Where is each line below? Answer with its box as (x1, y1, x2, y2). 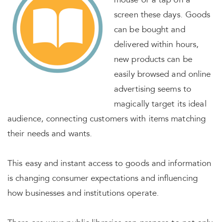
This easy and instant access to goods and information (7, 160, 212, 168)
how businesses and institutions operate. (7, 190, 160, 198)
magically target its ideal (114, 101, 207, 109)
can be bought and (114, 26, 185, 35)
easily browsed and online (114, 71, 211, 79)
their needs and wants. (7, 130, 93, 139)
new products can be (114, 56, 192, 64)
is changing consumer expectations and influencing (7, 175, 198, 183)
